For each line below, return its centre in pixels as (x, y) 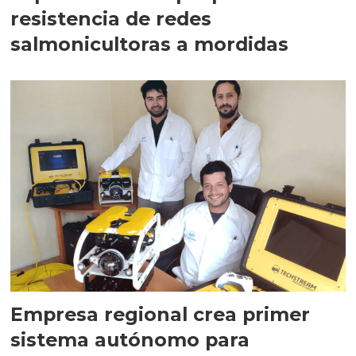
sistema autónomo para (130, 339)
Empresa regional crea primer (161, 314)
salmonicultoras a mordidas (150, 44)
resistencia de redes (68, 19)
